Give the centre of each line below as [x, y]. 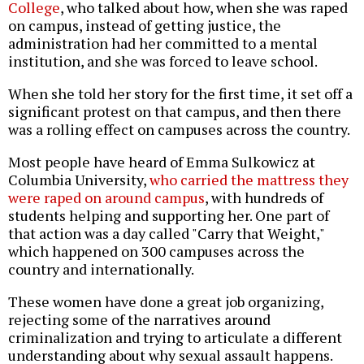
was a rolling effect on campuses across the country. [179, 130]
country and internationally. [101, 269]
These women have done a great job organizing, [166, 302]
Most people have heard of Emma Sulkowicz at [162, 162]
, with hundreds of [264, 198]
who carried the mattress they [249, 180]
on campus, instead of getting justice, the [145, 26]
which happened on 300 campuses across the [156, 251]
